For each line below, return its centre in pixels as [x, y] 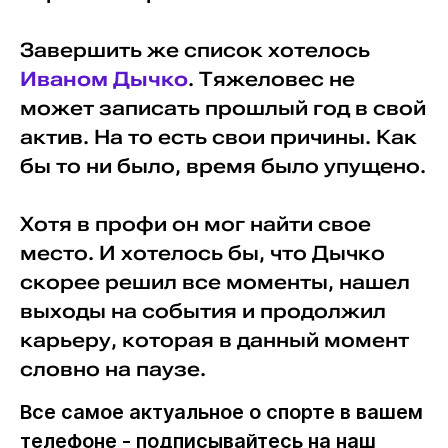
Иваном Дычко [103, 79]
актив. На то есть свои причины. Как [218, 137]
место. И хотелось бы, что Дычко [202, 253]
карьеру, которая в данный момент [214, 340]
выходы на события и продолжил [202, 311]
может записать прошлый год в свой [222, 108]
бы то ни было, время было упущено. [222, 166]
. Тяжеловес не [271, 79]
